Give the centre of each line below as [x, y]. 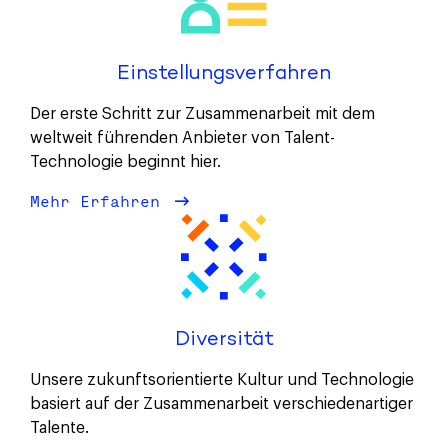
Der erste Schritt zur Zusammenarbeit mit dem [202, 113]
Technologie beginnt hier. [125, 161]
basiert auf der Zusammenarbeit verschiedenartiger [221, 403]
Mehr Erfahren [100, 200]
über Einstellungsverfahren [300, 200]
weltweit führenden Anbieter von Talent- [182, 137]
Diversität [224, 339]
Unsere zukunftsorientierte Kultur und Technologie [222, 379]
